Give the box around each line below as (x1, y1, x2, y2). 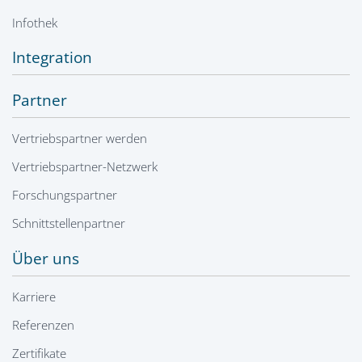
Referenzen (12, 317, 74, 334)
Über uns (12, 248, 79, 270)
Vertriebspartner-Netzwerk (12, 158, 158, 175)
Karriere (12, 288, 56, 305)
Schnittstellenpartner (12, 215, 125, 232)
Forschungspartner (12, 187, 117, 204)
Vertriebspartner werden (12, 130, 147, 147)
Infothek (12, 15, 57, 32)
